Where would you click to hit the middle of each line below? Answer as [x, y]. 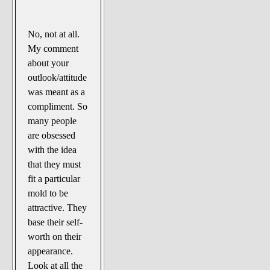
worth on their [55, 236]
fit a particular [54, 178]
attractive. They [58, 207]
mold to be [48, 193]
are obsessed [52, 135]
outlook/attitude [58, 77]
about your [49, 63]
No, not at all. [54, 34]
